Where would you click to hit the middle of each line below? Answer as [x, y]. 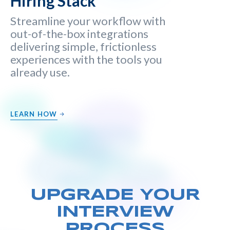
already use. [40, 72]
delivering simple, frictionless [83, 46]
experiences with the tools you [86, 59]
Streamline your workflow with [88, 21]
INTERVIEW [115, 212]
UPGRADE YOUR [115, 195]
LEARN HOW [34, 114]
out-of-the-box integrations [79, 33]
